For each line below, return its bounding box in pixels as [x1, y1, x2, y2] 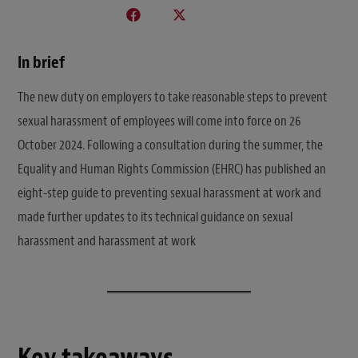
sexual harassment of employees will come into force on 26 [18, 112, 301, 129]
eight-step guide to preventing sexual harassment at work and [18, 184, 321, 201]
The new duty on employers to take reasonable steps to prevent [18, 88, 328, 105]
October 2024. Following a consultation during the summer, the [18, 136, 323, 153]
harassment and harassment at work [18, 232, 196, 249]
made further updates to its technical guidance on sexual [18, 208, 292, 225]
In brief [18, 51, 65, 73]
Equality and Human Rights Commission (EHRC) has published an [18, 160, 326, 177]
